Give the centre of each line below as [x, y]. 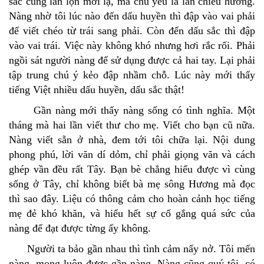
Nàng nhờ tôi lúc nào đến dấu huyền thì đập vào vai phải [132, 16]
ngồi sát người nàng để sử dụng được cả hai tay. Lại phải [132, 60]
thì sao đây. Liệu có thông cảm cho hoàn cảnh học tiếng [132, 199]
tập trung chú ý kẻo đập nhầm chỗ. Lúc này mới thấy [132, 75]
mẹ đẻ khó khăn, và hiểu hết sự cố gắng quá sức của [132, 214]
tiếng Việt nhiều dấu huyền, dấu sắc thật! [97, 90]
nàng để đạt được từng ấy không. [80, 228]
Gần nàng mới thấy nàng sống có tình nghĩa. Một [132, 110]
